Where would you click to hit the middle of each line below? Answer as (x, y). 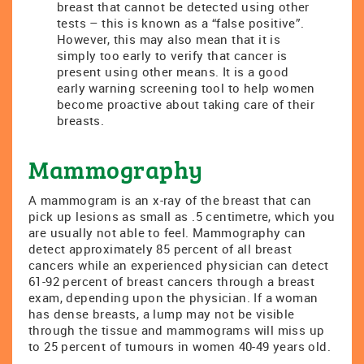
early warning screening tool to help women (186, 88)
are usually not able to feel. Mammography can (167, 232)
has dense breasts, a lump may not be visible (162, 314)
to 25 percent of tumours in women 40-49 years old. (180, 346)
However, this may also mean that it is (169, 39)
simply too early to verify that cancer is (172, 55)
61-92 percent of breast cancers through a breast (172, 281)
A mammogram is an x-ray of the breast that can (170, 200)
